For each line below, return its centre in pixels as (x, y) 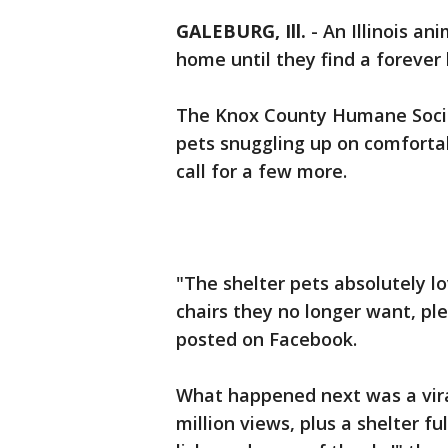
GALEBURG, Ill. (241, 31)
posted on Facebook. (266, 339)
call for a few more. (261, 171)
